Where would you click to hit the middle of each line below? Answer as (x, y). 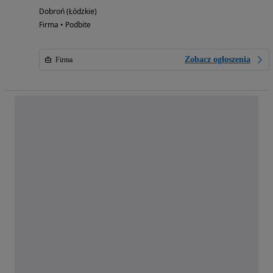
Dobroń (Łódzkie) (68, 11)
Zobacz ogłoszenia (218, 59)
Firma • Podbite (65, 24)
